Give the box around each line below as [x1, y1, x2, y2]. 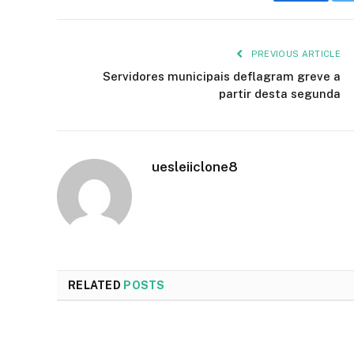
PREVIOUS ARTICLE [248, 48, 341, 58]
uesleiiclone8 [152, 158, 238, 175]
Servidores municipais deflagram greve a [103, 69, 341, 83]
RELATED [68, 278, 124, 292]
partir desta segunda [219, 86, 341, 100]
